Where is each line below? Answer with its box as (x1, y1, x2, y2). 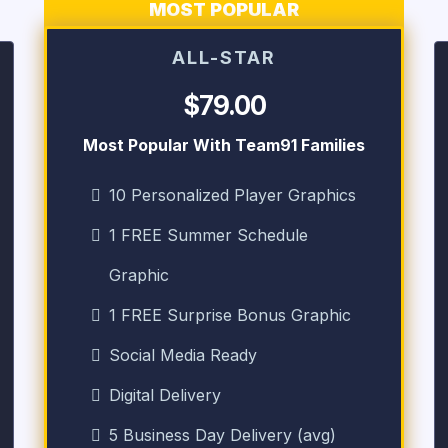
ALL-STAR (172, 47, 276, 68)
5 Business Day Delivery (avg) (109, 425, 336, 445)
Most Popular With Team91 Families (83, 135, 365, 155)
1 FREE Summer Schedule (109, 225, 308, 245)
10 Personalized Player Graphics (109, 185, 356, 205)
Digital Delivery (109, 385, 221, 405)
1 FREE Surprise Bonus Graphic (109, 305, 351, 325)
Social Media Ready (109, 345, 257, 365)
